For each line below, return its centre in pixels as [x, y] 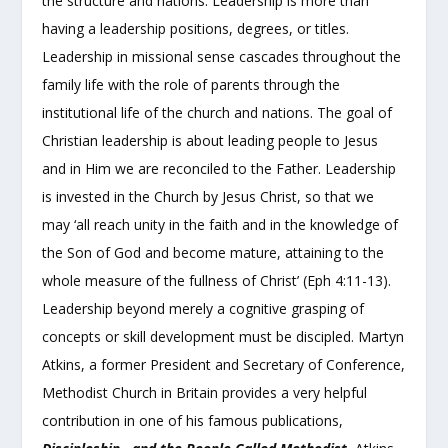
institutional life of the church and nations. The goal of [217, 112]
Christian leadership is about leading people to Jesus [210, 140]
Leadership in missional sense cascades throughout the [222, 56]
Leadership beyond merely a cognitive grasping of [203, 308]
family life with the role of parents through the [191, 84]
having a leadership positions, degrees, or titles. [196, 28]
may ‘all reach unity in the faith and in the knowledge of [220, 224]
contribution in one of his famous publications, [193, 420]
